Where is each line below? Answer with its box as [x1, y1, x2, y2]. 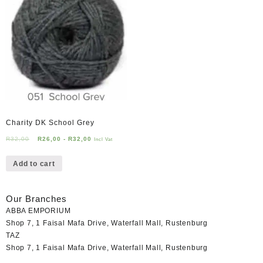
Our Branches [6, 194, 67, 204]
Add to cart [13, 159, 55, 168]
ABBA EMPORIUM [6, 207, 71, 215]
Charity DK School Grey [6, 119, 95, 127]
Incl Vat [94, 137, 113, 143]
